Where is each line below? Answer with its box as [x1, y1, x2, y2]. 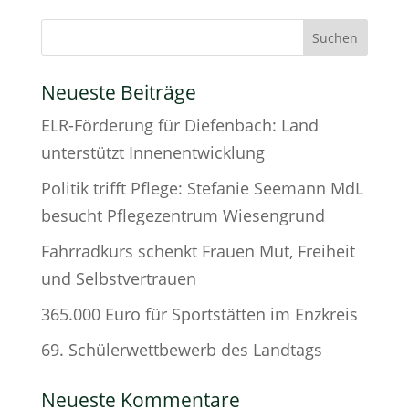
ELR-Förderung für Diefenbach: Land [40, 114, 319, 136]
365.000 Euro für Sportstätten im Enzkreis [40, 303, 358, 325]
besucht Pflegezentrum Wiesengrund [40, 204, 325, 226]
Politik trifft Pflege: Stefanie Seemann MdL [40, 177, 363, 199]
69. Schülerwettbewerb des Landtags [40, 339, 322, 361]
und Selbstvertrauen [40, 267, 196, 289]
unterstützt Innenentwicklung [40, 142, 265, 163]
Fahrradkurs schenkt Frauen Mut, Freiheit [40, 240, 355, 262]
